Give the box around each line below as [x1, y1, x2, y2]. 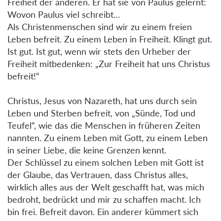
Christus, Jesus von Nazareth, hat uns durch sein [7, 95, 197, 106]
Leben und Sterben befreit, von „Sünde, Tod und [7, 107, 195, 118]
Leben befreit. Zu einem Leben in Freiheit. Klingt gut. [7, 33, 212, 44]
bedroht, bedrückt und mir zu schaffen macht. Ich [7, 193, 201, 205]
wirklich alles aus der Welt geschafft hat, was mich [7, 181, 204, 192]
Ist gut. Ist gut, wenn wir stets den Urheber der [7, 45, 191, 57]
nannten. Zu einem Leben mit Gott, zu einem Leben [7, 132, 208, 143]
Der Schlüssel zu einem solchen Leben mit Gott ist [7, 156, 204, 168]
